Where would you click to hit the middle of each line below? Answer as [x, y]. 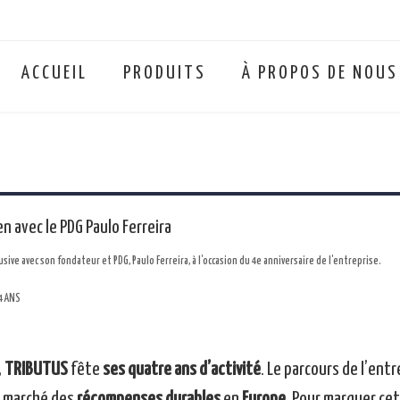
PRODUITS [165, 73]
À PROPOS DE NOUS [320, 73]
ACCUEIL [54, 73]
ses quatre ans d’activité [181, 370]
